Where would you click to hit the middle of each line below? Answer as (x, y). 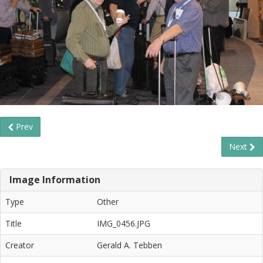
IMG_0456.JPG (124, 223)
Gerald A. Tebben (129, 245)
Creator (20, 245)
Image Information (55, 179)
